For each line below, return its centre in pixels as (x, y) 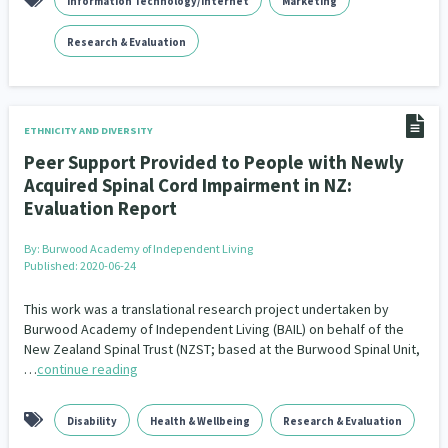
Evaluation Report (100, 208)
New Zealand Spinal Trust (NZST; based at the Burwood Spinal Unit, (221, 349)
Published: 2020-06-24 (79, 265)
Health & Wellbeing (199, 421)
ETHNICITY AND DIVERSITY (88, 130)
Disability (91, 421)
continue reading (87, 369)
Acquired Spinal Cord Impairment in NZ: (187, 185)
